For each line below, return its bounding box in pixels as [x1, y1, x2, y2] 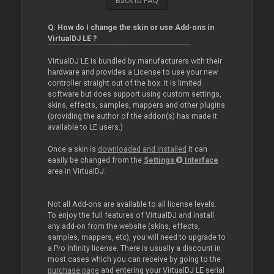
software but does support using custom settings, [47, 90, 221, 99]
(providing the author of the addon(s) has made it [47, 112, 217, 121]
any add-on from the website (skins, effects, [47, 222, 200, 231]
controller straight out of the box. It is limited [47, 79, 201, 88]
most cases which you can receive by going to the [47, 255, 221, 264]
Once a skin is [47, 145, 98, 154]
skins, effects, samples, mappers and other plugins [47, 101, 225, 110]
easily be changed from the [47, 156, 144, 165]
